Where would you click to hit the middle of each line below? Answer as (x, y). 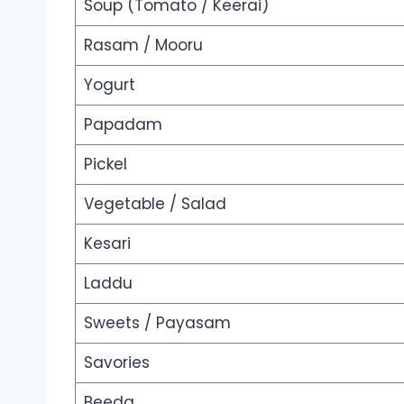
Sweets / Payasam (157, 322)
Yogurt (109, 84)
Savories (116, 362)
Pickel (105, 164)
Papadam (123, 124)
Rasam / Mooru (143, 45)
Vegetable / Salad (155, 203)
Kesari (107, 243)
